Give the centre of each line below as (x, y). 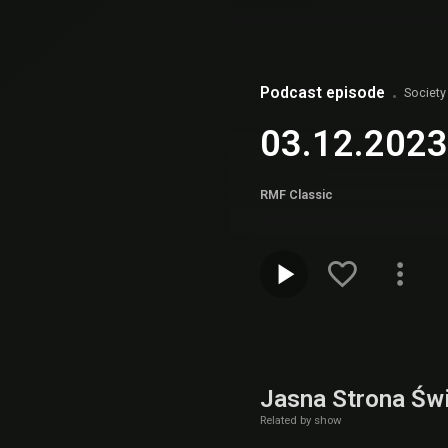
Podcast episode (322, 92)
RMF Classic (296, 194)
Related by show (301, 420)
